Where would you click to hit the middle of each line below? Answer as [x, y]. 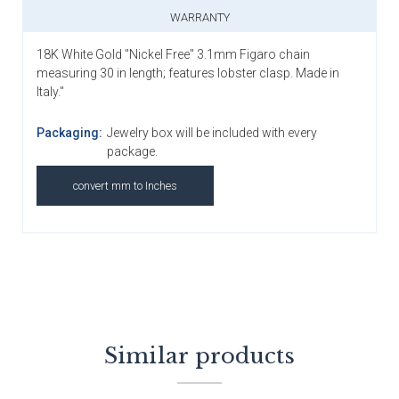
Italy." [50, 91]
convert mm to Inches [125, 185]
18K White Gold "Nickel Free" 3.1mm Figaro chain [173, 54]
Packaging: [69, 132]
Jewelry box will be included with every [212, 132]
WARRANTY [199, 17]
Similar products [199, 355]
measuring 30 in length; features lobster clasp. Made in [188, 73]
